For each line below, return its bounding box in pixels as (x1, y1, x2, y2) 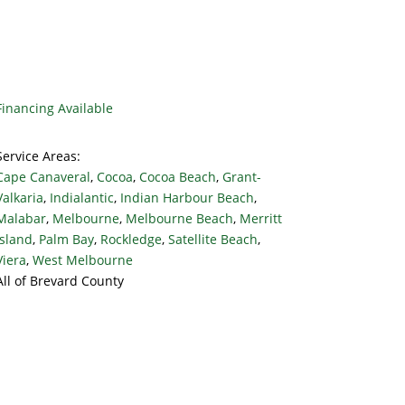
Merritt (239, 209, 282, 227)
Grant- (221, 167, 261, 185)
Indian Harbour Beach (119, 188, 254, 206)
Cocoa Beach (138, 167, 216, 185)
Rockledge (99, 230, 162, 248)
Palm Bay (38, 230, 94, 248)
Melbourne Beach (125, 209, 233, 227)
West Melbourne (32, 250, 133, 268)
